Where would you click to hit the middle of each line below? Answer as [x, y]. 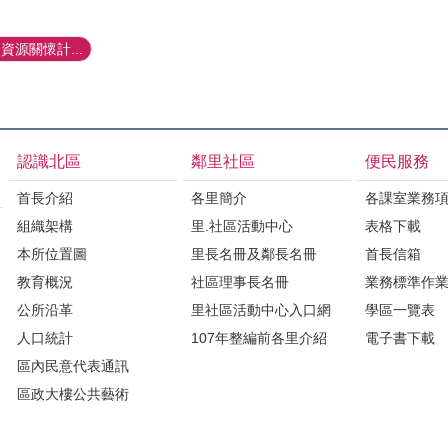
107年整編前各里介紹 [259, 337]
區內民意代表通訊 [73, 365]
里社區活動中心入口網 [261, 309]
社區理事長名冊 [240, 281]
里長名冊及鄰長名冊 [254, 253]
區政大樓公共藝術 [73, 393]
